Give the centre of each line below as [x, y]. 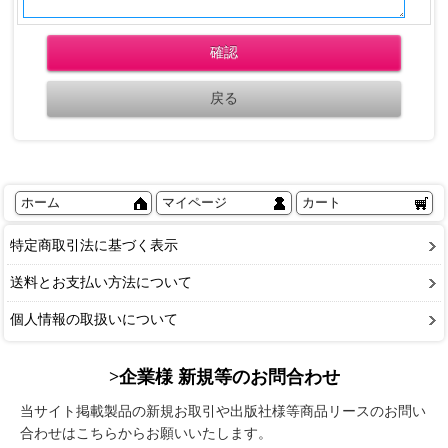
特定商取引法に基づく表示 [94, 245]
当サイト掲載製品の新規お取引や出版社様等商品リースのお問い [223, 412]
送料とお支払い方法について [101, 282]
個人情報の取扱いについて [94, 319]
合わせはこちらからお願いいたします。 [146, 434]
